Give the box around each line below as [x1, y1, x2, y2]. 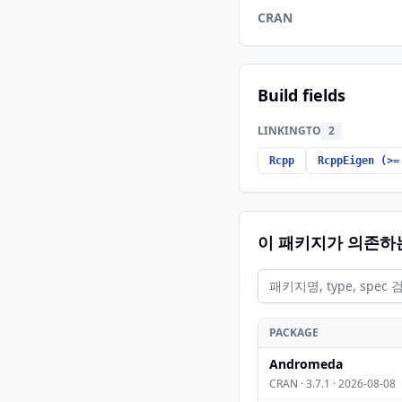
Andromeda [269, 355, 343, 372]
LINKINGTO [258, 123, 321, 138]
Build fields [258, 84, 345, 106]
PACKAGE [269, 325, 319, 340]
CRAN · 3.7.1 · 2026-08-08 [269, 376, 396, 391]
